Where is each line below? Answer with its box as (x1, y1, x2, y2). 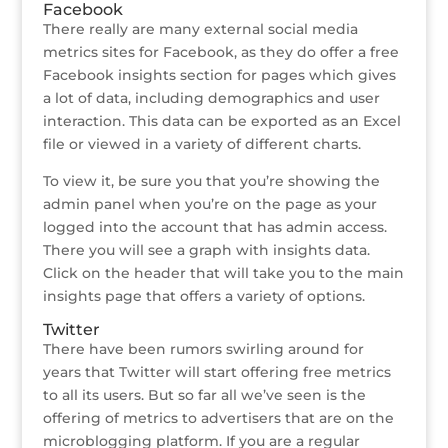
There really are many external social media (42, 20, 358, 38)
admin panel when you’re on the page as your (42, 195, 377, 213)
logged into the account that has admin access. (42, 218, 387, 236)
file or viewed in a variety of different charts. (42, 135, 361, 153)
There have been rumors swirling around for (42, 340, 364, 358)
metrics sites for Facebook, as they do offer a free (42, 43, 399, 61)
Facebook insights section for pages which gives (42, 66, 396, 84)
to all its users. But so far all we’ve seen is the (42, 386, 366, 404)
